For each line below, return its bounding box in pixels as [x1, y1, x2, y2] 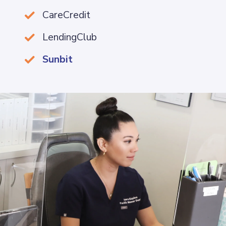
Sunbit [42, 52, 73, 66]
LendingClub [42, 30, 97, 44]
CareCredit [42, 8, 90, 22]
